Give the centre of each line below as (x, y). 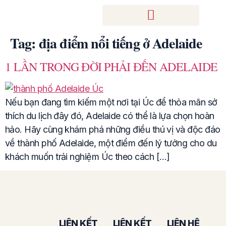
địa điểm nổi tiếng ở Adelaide (120, 43)
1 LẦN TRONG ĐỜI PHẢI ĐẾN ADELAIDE (111, 66)
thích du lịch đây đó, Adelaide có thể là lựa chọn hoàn (110, 116)
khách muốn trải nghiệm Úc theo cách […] (88, 156)
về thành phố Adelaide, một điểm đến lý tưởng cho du (111, 143)
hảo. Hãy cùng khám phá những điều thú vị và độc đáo (113, 129)
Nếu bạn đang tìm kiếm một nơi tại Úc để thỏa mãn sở (111, 102)
